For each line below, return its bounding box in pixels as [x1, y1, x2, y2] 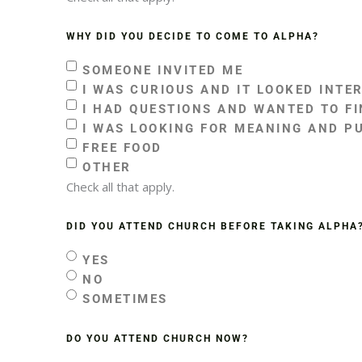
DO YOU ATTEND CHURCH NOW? [66, 332, 249, 344]
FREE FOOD [82, 140, 162, 155]
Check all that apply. [66, 178, 175, 195]
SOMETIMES [82, 291, 168, 306]
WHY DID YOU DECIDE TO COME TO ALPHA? [66, 30, 319, 42]
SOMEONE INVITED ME [82, 62, 243, 78]
